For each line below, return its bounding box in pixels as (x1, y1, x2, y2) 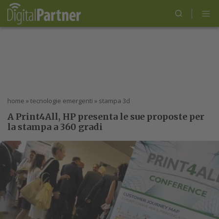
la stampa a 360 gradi (7, 121, 103, 132)
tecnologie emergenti (30, 96, 93, 105)
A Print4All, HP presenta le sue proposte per (7, 111, 204, 122)
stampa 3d (99, 96, 130, 105)
